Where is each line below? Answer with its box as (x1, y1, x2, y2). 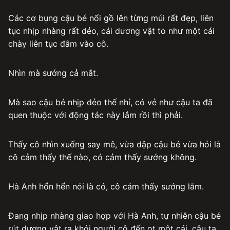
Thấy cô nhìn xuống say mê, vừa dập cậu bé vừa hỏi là (8, 139, 221, 149)
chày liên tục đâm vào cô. (8, 38, 108, 49)
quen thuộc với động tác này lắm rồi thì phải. (8, 109, 183, 120)
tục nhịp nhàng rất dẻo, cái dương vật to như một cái (8, 25, 215, 36)
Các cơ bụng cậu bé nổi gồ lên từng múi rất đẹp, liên (8, 12, 214, 23)
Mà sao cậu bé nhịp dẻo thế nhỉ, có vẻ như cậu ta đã (8, 97, 213, 107)
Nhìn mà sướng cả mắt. (8, 67, 98, 78)
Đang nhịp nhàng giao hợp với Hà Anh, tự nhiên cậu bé (8, 210, 221, 221)
